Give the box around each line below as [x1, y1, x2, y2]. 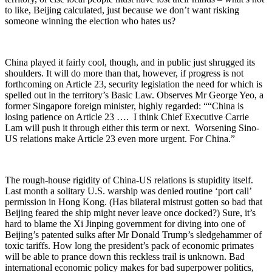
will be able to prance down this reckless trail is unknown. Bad [5, 251, 245, 262]
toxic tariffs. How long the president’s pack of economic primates [5, 240, 254, 251]
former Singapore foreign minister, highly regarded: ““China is [5, 100, 243, 111]
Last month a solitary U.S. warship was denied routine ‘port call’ [5, 185, 251, 196]
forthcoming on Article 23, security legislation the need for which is [5, 78, 262, 89]
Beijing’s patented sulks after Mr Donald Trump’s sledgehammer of [5, 229, 262, 240]
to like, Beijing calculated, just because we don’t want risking [5, 4, 239, 15]
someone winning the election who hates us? [5, 15, 175, 26]
